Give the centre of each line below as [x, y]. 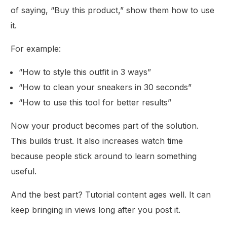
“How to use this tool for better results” [95, 102]
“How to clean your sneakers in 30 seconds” [105, 87]
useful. [24, 171]
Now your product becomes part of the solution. [105, 125]
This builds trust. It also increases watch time [97, 141]
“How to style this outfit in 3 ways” [85, 72]
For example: [36, 48]
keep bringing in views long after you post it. [96, 210]
